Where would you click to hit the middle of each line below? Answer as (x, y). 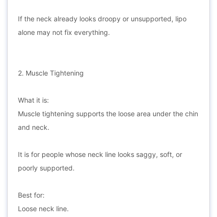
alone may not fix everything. (64, 32)
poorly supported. (46, 168)
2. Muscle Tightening (51, 73)
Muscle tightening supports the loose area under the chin (108, 114)
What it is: (33, 100)
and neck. (34, 127)
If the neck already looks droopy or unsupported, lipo (102, 19)
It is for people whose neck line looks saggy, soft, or (100, 154)
